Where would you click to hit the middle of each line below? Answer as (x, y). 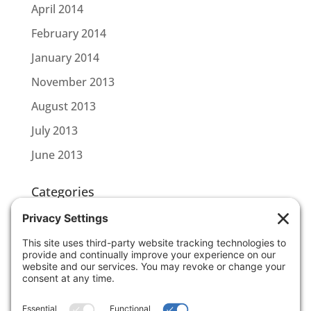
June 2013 (57, 155)
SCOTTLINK (61, 238)
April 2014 (57, 9)
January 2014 (65, 58)
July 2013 (54, 131)
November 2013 (73, 82)
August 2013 (63, 106)
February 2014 (68, 33)
